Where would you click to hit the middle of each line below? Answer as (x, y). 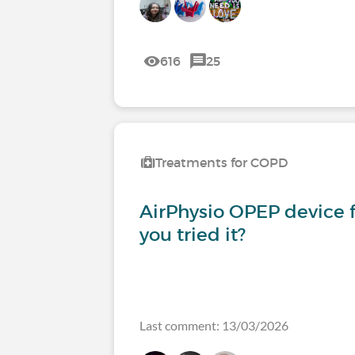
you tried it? (193, 235)
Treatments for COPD (222, 163)
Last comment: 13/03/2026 (214, 326)
